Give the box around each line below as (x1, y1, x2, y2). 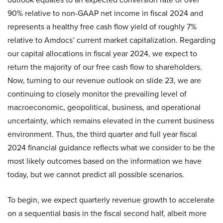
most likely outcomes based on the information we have (7, 155, 202, 167)
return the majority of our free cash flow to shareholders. (7, 61, 202, 73)
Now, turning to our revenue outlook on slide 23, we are (7, 75, 201, 87)
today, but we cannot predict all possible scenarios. (7, 169, 184, 181)
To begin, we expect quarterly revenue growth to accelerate (7, 194, 215, 206)
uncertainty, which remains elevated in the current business (7, 115, 214, 127)
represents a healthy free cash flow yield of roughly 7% (7, 21, 197, 33)
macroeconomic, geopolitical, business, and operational (7, 102, 201, 113)
